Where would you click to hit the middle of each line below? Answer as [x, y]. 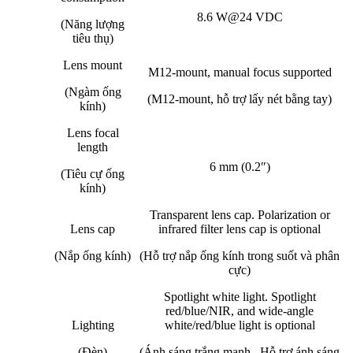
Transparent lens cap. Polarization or [240, 215]
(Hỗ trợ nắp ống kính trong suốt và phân [240, 256]
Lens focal [93, 133]
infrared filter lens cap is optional [240, 229]
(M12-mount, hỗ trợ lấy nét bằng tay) [240, 99]
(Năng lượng [93, 24]
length [93, 147]
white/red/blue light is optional [240, 325]
